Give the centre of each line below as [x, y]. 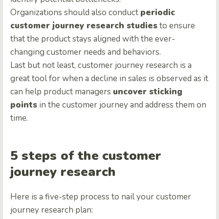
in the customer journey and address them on [122, 105]
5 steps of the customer [86, 156]
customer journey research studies [84, 26]
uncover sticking [148, 92]
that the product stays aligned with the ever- [93, 39]
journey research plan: [52, 210]
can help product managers [62, 92]
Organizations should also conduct [75, 13]
